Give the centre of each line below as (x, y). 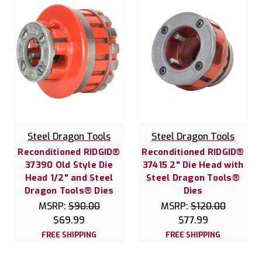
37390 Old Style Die (69, 165)
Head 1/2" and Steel (69, 177)
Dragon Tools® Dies (69, 190)
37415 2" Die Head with (193, 165)
